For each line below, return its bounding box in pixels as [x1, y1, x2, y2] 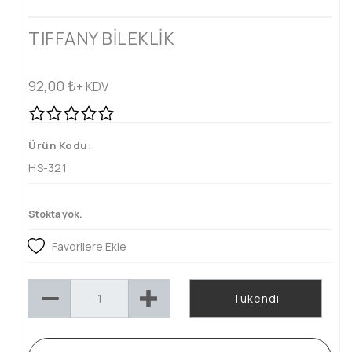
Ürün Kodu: [28, 137, 91, 152]
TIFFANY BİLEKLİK [28, 26, 174, 50]
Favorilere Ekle [52, 238, 126, 254]
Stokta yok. [28, 207, 82, 221]
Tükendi [232, 291, 280, 306]
